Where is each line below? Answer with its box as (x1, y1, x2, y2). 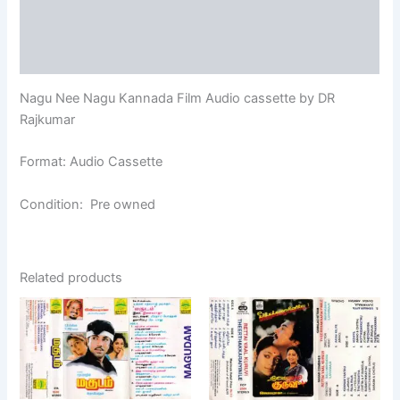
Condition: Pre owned (20, 196, 156, 212)
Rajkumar (20, 112, 76, 129)
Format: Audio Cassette (20, 154, 163, 171)
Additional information (20, 14, 162, 31)
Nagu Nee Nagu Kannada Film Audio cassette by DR (20, 90, 336, 107)
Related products (20, 270, 123, 287)
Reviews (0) (20, 49, 97, 66)
